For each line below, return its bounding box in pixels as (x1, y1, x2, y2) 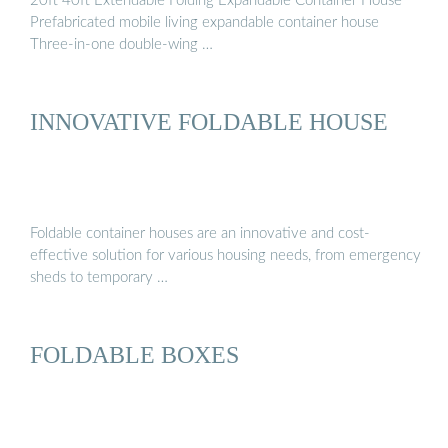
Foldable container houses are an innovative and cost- (30, 225, 370, 241)
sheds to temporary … (30, 269, 168, 285)
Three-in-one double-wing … (30, 36, 213, 52)
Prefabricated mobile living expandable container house (30, 14, 379, 30)
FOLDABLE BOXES (30, 340, 239, 368)
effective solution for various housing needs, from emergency (30, 247, 421, 263)
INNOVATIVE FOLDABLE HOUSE (30, 108, 388, 136)
